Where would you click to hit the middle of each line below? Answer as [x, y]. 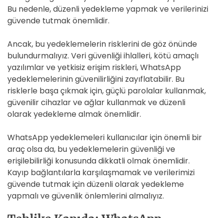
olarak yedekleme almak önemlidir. [74, 114]
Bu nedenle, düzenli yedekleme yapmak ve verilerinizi [108, 9]
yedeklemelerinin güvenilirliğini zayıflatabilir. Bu [96, 79]
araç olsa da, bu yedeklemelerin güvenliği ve [91, 149]
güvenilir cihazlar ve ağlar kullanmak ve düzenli [96, 102]
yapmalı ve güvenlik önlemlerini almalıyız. [86, 196]
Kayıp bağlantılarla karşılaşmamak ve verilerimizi [101, 173]
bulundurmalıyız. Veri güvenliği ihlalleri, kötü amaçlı [103, 56]
